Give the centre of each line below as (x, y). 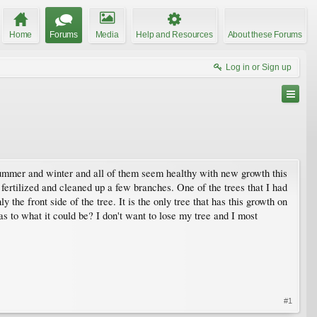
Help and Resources (174, 34)
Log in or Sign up (259, 67)
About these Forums (265, 34)
